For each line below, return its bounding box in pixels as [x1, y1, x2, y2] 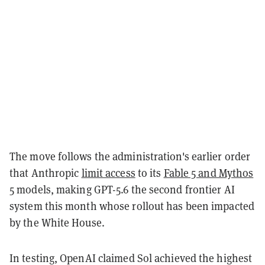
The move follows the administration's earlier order [9, 149, 251, 163]
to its [135, 166, 164, 180]
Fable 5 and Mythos [163, 166, 254, 180]
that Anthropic [9, 166, 82, 180]
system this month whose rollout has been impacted [9, 199, 254, 213]
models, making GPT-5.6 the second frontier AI [14, 182, 235, 196]
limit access [81, 166, 135, 180]
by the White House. [9, 215, 105, 230]
